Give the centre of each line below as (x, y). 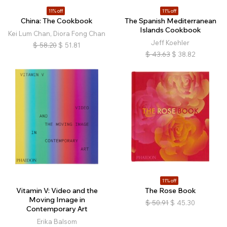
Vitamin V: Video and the (57, 191)
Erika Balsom (57, 221)
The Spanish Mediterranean (170, 21)
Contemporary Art (57, 209)
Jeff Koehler (170, 43)
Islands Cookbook (170, 30)
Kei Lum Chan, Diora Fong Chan (57, 33)
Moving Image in (57, 200)
